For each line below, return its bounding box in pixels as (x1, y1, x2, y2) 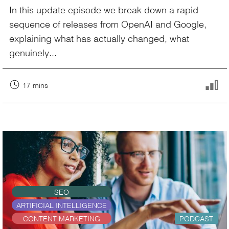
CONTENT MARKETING (22, 213, 100, 224)
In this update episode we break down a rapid (9, 2, 198, 17)
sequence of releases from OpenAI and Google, (9, 16, 207, 31)
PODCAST (179, 213, 213, 224)
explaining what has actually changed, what (9, 31, 189, 45)
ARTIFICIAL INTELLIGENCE (16, 199, 107, 211)
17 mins (22, 79, 48, 91)
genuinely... (9, 45, 57, 60)
